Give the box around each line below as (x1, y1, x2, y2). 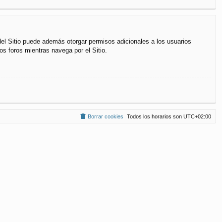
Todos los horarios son (127, 113, 183, 119)
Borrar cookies (88, 113, 123, 119)
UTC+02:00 (183, 113, 211, 119)
